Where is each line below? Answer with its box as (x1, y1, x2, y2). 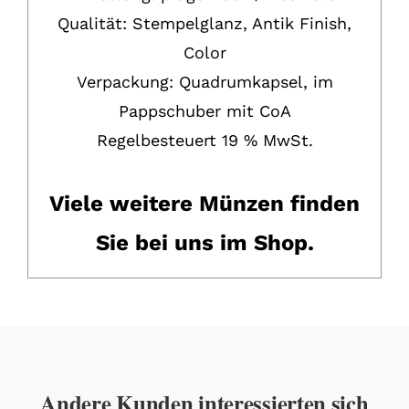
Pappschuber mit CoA (118, 101, 291, 121)
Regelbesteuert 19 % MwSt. (96, 131, 313, 150)
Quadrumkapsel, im (173, 72, 333, 91)
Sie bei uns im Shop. (95, 230, 314, 256)
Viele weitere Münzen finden (49, 191, 360, 216)
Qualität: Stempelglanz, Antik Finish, (58, 14, 351, 33)
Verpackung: (76, 72, 173, 91)
